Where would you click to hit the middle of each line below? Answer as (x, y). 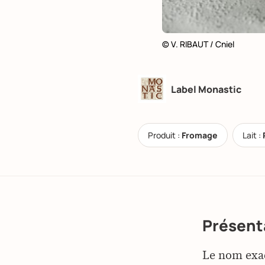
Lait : (253, 135)
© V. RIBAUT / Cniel (198, 44)
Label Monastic (206, 89)
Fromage (200, 135)
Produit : (165, 135)
